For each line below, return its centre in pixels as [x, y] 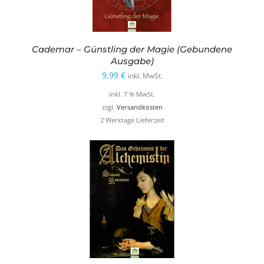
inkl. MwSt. [145, 76]
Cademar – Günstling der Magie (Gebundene [132, 49]
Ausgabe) [132, 61]
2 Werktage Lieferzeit [132, 121]
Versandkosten [139, 107]
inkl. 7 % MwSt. [132, 94]
